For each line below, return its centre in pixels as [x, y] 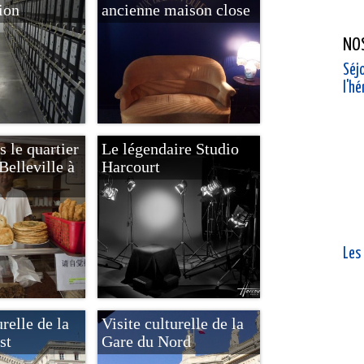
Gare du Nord [146, 341]
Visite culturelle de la [173, 323]
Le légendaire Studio [170, 149]
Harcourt [131, 167]
